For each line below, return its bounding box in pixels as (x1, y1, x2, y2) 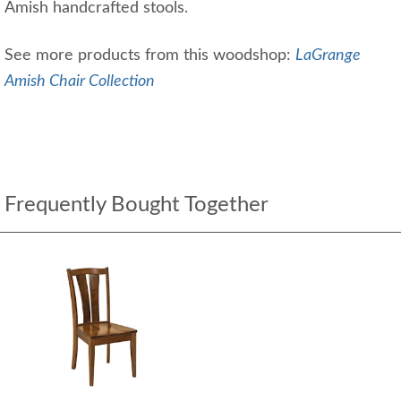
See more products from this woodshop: (4, 47, 295, 64)
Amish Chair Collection (4, 73, 155, 90)
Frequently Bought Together (4, 194, 269, 216)
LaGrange (295, 47, 361, 64)
